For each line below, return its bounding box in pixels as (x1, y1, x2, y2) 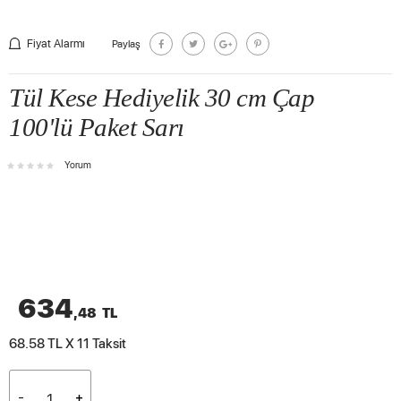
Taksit (90, 333, 126, 352)
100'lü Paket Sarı (9, 112, 184, 141)
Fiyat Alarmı (27, 35, 85, 50)
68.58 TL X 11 (9, 333, 90, 352)
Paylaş (112, 37, 141, 51)
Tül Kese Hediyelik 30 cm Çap (9, 82, 314, 112)
